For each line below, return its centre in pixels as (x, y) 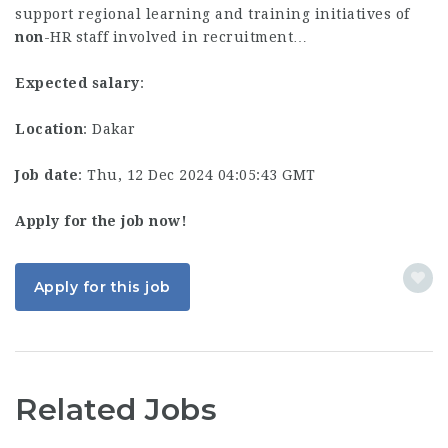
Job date (46, 175)
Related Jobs (116, 409)
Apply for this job (102, 287)
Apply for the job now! (101, 221)
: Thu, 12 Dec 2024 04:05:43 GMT (197, 175)
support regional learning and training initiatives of (212, 14)
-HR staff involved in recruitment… (175, 37)
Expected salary (77, 83)
